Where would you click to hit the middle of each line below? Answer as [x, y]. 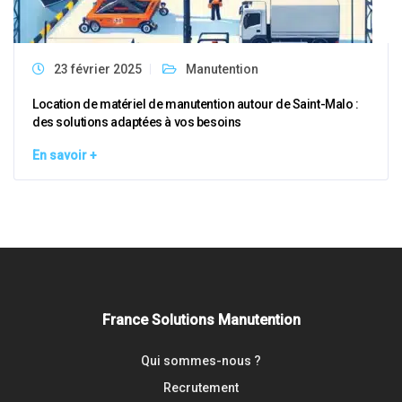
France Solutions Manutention [201, 320]
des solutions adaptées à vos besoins [137, 122]
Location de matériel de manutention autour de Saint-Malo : [196, 104]
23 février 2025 [98, 69]
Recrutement [201, 388]
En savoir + [65, 155]
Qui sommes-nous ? [201, 361]
